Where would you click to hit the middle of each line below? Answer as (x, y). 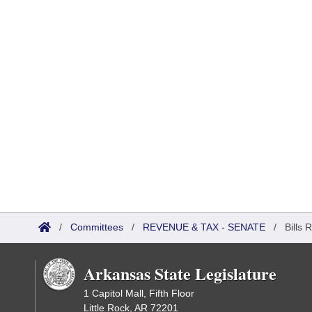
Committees (97, 227)
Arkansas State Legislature (180, 273)
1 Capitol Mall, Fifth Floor (139, 293)
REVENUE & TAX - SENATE (204, 227)
